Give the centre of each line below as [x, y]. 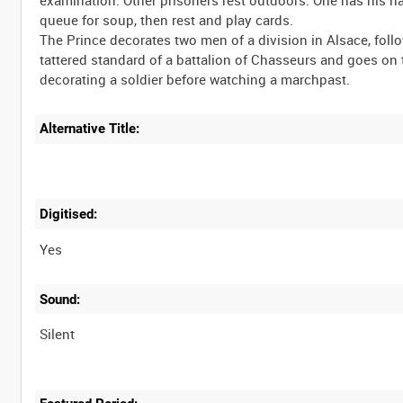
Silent [58, 334]
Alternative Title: [90, 129]
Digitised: [69, 214]
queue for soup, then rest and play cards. [167, 19]
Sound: [60, 299]
